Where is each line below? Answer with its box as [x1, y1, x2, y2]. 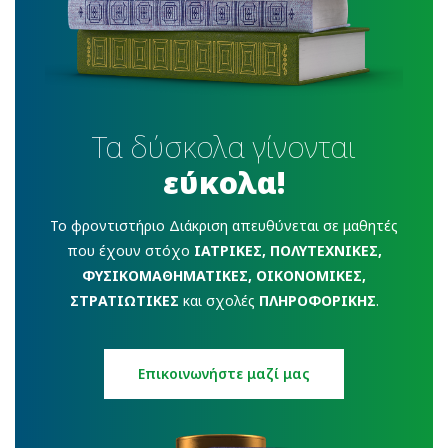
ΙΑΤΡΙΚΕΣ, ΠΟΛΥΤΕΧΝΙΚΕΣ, [193, 241, 382, 261]
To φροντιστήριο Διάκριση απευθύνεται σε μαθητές [50, 216, 398, 236]
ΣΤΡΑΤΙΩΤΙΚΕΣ [69, 291, 179, 311]
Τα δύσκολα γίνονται [92, 126, 356, 168]
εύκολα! [163, 162, 285, 204]
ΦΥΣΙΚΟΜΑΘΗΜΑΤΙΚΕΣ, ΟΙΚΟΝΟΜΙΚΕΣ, [82, 266, 366, 286]
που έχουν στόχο [66, 241, 194, 261]
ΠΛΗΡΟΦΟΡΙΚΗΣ [258, 291, 376, 311]
